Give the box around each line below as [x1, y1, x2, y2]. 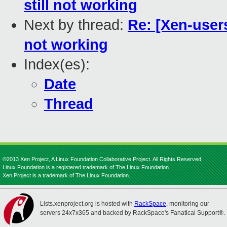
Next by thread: [24, 17, 128, 33]
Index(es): [24, 56, 90, 73]
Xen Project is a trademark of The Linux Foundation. [3, 172, 130, 178]
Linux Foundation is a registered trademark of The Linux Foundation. [3, 164, 170, 170]
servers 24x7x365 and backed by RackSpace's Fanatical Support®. [40, 209, 225, 216]
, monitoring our [166, 200, 209, 207]
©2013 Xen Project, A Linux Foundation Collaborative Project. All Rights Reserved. [3, 156, 203, 162]
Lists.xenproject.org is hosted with [40, 200, 134, 207]
